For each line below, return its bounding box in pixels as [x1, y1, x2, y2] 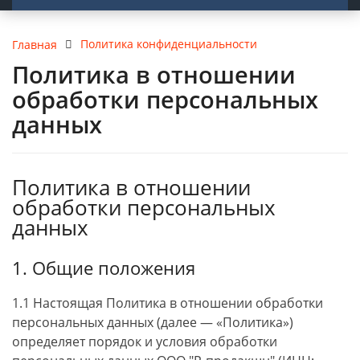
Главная [12, 36, 57, 52]
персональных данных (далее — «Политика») [12, 313, 293, 331]
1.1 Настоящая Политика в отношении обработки [12, 294, 323, 312]
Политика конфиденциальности [80, 36, 257, 51]
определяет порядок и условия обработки [12, 333, 277, 350]
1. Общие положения [12, 256, 195, 280]
